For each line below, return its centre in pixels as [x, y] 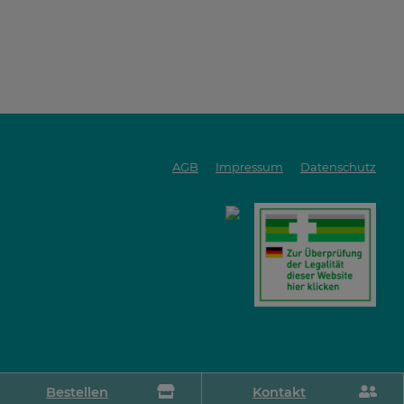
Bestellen [78, 392]
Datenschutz [338, 167]
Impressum [249, 167]
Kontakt [280, 392]
